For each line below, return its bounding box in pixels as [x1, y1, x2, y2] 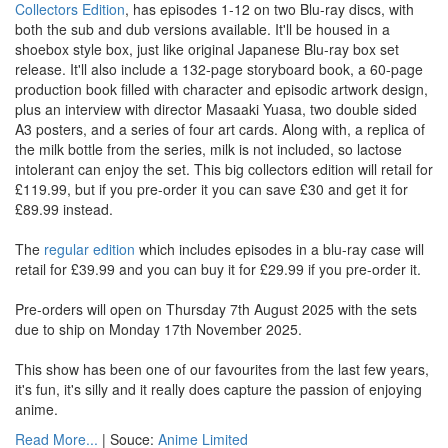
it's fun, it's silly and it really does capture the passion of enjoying [15, 379, 422, 399]
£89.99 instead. [15, 199, 113, 219]
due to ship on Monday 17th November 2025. [15, 319, 302, 339]
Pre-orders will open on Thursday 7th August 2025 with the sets [15, 299, 417, 319]
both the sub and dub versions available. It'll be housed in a [15, 19, 390, 39]
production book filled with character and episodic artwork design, [15, 79, 428, 99]
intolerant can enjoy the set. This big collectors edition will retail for [15, 159, 433, 179]
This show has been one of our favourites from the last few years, [15, 359, 429, 379]
